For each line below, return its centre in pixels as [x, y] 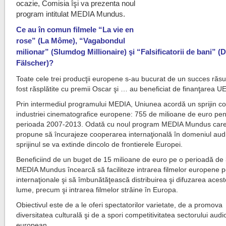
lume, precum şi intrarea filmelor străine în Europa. [97, 190]
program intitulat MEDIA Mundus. [71, 14]
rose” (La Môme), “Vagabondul [71, 41]
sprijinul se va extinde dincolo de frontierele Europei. [100, 144]
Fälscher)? [35, 63]
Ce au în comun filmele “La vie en [75, 30]
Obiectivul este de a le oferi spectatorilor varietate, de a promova [120, 205]
